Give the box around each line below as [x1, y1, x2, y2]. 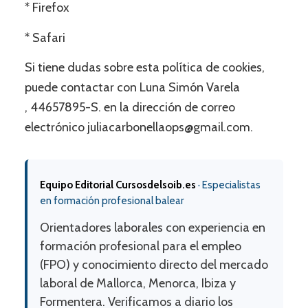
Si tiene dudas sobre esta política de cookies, [24, 60, 265, 76]
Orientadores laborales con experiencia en [39, 220, 265, 236]
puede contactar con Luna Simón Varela [24, 80, 240, 96]
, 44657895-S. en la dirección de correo [24, 100, 235, 115]
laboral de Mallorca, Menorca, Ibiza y [39, 276, 236, 291]
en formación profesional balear [39, 195, 184, 208]
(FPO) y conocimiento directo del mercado [39, 257, 268, 273]
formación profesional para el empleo [39, 239, 241, 254]
